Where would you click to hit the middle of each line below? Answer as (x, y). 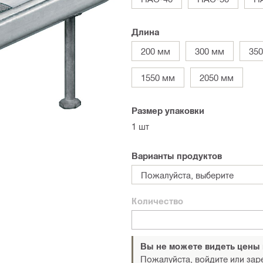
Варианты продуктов (177, 156)
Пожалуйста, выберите (187, 175)
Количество (157, 201)
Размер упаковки (168, 110)
